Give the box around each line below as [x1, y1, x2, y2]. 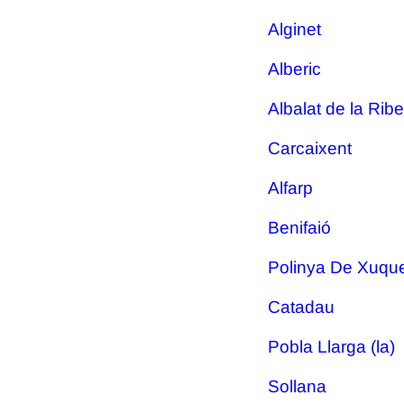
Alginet [268, 20, 321, 39]
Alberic [268, 60, 321, 78]
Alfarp [268, 179, 313, 197]
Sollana [268, 377, 326, 396]
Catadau [268, 298, 335, 317]
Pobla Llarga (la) [268, 337, 395, 356]
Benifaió [268, 218, 331, 237]
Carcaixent [268, 139, 352, 158]
